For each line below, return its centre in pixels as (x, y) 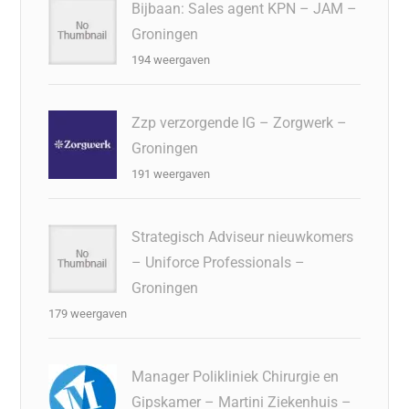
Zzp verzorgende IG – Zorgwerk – (240, 122)
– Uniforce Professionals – (219, 262)
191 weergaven (171, 173)
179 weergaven (88, 313)
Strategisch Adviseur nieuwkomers (243, 236)
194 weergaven (171, 59)
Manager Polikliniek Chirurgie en (236, 376)
